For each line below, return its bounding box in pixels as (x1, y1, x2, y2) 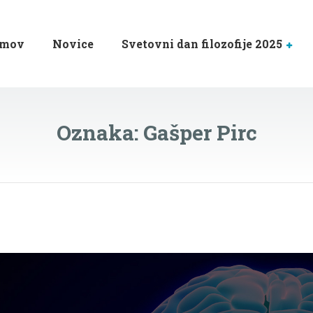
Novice (52, 36, 94, 51)
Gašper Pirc (143, 119, 257, 146)
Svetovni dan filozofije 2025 (122, 36, 282, 51)
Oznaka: (56, 119, 143, 146)
